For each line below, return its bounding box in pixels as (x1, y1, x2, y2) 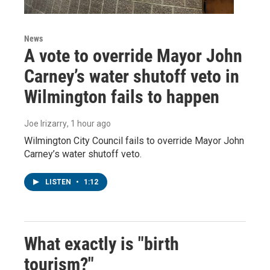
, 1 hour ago (67, 118, 111, 128)
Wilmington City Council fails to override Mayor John (24, 134, 244, 146)
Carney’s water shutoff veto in (24, 65, 239, 87)
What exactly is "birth (24, 233, 179, 254)
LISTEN (45, 177, 73, 186)
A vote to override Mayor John (24, 45, 242, 66)
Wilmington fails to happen (24, 86, 219, 107)
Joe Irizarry (24, 118, 67, 128)
